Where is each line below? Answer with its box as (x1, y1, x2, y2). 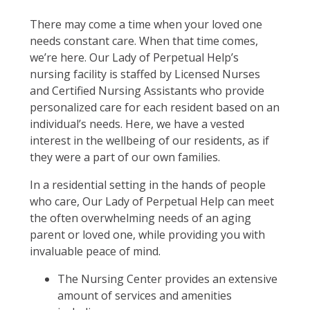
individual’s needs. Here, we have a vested (29, 116, 244, 131)
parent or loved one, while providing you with (29, 226, 265, 242)
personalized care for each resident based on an (29, 99, 280, 115)
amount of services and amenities (57, 287, 232, 303)
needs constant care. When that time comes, (29, 33, 258, 48)
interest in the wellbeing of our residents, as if (29, 132, 269, 148)
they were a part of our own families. (29, 149, 220, 165)
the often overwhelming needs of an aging (29, 210, 251, 226)
